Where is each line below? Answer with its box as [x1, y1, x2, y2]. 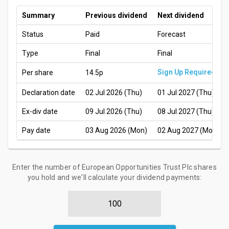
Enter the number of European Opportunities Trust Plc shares [12, 163, 217, 171]
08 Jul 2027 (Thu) [157, 107, 214, 116]
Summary [22, 11, 55, 19]
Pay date [22, 126, 51, 134]
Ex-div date [22, 107, 58, 116]
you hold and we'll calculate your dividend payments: [27, 173, 202, 181]
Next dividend [157, 11, 204, 19]
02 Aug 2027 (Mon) [157, 126, 219, 134]
